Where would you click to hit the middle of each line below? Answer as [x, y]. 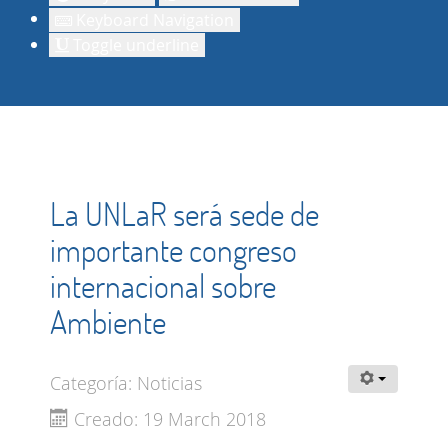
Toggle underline [134, 45]
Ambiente [111, 322]
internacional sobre [163, 286]
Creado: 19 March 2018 [169, 419]
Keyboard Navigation [153, 19]
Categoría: [93, 383]
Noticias [169, 383]
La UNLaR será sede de [184, 214]
